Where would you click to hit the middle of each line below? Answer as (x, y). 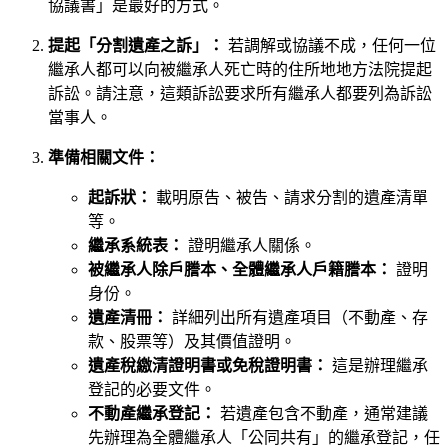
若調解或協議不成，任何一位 (330, 45)
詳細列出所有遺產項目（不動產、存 (298, 317)
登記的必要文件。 (152, 389)
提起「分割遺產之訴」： (136, 45)
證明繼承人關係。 (250, 245)
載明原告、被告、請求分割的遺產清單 (290, 197)
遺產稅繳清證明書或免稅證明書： (208, 365)
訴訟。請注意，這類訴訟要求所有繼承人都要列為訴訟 (240, 93)
